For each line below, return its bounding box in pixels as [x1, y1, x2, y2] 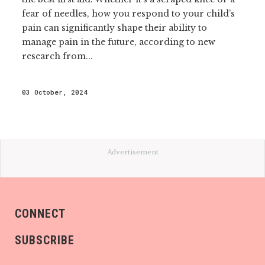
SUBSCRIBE [15, 233, 75, 247]
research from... [22, 51, 93, 62]
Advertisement [106, 148, 159, 156]
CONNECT [15, 206, 66, 221]
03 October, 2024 [22, 88, 88, 96]
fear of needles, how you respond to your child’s [22, 8, 235, 19]
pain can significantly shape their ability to [22, 22, 208, 33]
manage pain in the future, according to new [22, 37, 216, 47]
